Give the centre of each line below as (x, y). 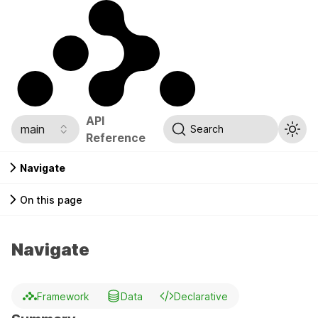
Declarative (201, 296)
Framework (63, 296)
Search (207, 129)
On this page (51, 199)
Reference (115, 137)
